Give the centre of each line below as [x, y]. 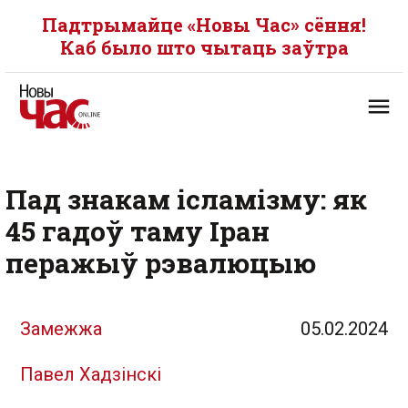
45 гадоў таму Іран [138, 231]
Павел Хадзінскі [91, 374]
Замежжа [61, 329]
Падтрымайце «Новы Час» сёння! [204, 25]
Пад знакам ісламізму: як [186, 199]
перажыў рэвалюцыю [161, 263]
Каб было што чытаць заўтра [204, 47]
